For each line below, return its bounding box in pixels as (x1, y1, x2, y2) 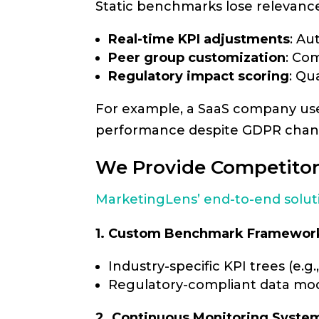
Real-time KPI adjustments (108, 31, 291, 47)
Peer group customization (108, 50, 286, 66)
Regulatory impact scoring (108, 68, 290, 84)
